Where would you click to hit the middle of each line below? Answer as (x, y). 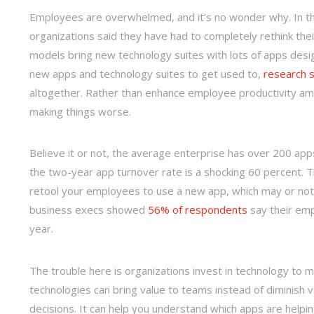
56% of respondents (198, 210)
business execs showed (89, 210)
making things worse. (80, 112)
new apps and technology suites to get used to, (146, 74)
